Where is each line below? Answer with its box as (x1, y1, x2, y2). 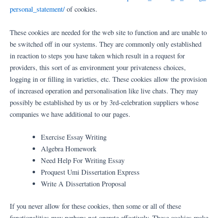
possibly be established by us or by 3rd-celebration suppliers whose (10, 97, 199, 107)
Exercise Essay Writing (40, 132, 107, 142)
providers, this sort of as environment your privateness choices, (10, 62, 186, 72)
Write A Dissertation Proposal (40, 179, 126, 189)
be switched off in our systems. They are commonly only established (10, 39, 201, 49)
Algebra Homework (40, 144, 96, 154)
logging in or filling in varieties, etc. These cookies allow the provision (10, 74, 207, 84)
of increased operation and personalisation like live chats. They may (10, 86, 198, 95)
